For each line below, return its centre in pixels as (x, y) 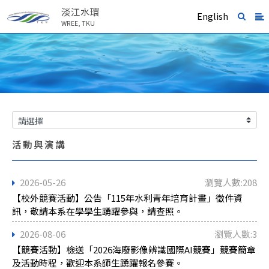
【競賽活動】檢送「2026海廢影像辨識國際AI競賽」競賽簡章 (134, 249)
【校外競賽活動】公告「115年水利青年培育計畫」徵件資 (127, 198)
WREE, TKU (78, 23)
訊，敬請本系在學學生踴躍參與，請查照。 (98, 211)
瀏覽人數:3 (236, 234)
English (213, 16)
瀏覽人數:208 (231, 182)
